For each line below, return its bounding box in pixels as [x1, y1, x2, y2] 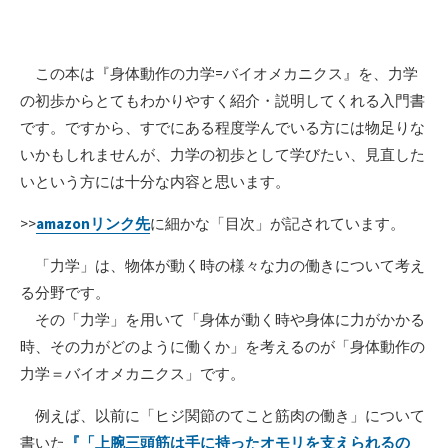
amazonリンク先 [36, 213, 150, 233]
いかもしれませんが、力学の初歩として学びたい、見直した [20, 144, 425, 164]
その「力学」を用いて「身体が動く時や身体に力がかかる [20, 309, 425, 329]
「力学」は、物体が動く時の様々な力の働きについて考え [20, 255, 425, 275]
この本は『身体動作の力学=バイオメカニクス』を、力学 [20, 63, 418, 83]
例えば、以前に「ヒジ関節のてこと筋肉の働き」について [20, 405, 425, 425]
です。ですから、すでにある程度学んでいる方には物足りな [20, 117, 425, 137]
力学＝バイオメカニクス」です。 [20, 363, 245, 383]
